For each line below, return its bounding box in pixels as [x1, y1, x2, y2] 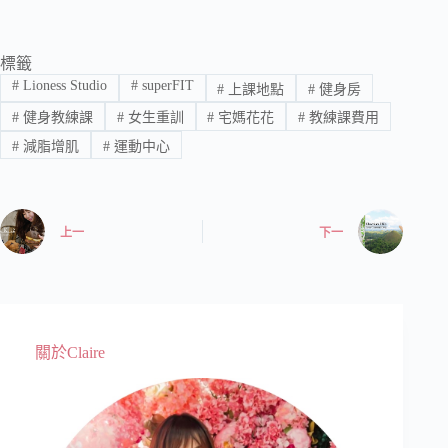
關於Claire [35, 344, 105, 362]
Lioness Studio [18, 78, 107, 94]
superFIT [137, 78, 194, 94]
